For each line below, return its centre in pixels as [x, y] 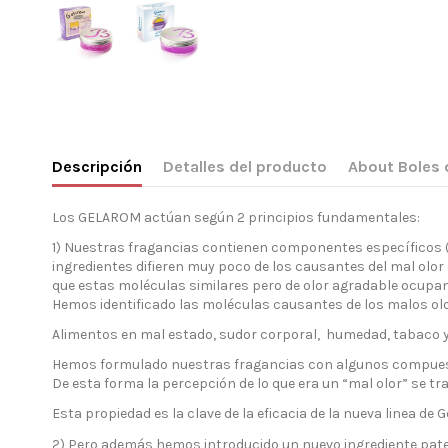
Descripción [97, 166]
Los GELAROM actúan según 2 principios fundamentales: [236, 217]
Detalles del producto [245, 166]
